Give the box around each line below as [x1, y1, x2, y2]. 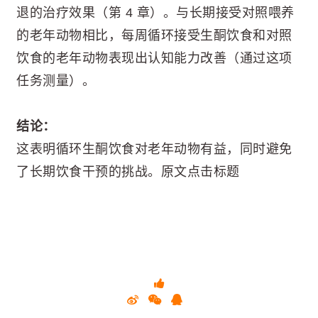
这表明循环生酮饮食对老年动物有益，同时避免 [16, 142, 292, 157]
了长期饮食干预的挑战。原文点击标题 [16, 165, 240, 180]
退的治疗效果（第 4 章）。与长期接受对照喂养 [16, 5, 295, 20]
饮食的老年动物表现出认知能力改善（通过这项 [16, 50, 292, 65]
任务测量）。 [16, 73, 95, 88]
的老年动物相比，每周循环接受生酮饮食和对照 [16, 28, 292, 43]
